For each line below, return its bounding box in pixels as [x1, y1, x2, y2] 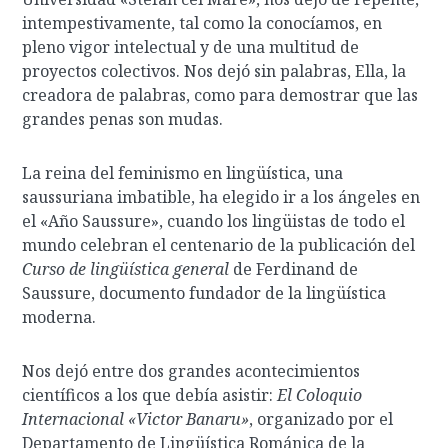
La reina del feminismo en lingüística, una [22, 162, 344, 184]
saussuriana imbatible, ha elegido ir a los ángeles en [22, 186, 421, 208]
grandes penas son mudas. [22, 108, 224, 130]
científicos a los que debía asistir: [22, 384, 278, 406]
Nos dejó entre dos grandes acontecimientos [22, 360, 361, 382]
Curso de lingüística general [22, 258, 230, 280]
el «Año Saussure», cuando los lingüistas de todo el [22, 210, 406, 232]
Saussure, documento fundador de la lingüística [22, 282, 387, 304]
